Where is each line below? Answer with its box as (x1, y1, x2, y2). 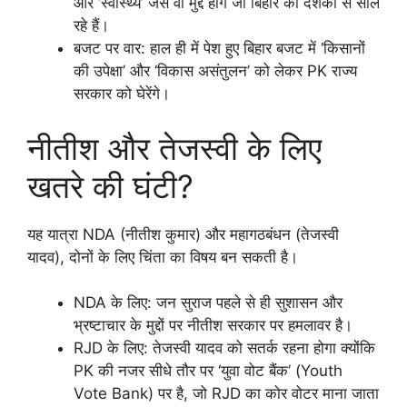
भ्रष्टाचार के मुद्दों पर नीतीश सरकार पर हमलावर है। (74, 316, 352, 335)
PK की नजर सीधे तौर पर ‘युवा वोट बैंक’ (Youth (74, 362, 342, 381)
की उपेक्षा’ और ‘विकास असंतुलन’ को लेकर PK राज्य (74, 62, 357, 81)
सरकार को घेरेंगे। (74, 84, 170, 104)
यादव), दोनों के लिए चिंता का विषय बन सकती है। (27, 247, 298, 266)
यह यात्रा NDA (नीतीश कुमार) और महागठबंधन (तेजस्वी (27, 224, 339, 243)
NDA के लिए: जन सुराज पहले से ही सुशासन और (74, 293, 342, 313)
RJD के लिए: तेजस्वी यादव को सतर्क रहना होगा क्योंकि (74, 339, 375, 358)
